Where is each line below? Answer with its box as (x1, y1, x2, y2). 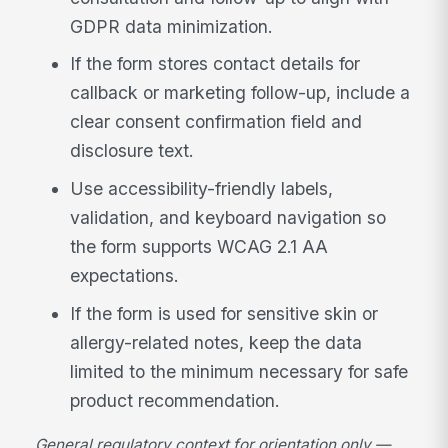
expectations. (70, 265, 180, 287)
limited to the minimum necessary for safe (70, 360, 409, 382)
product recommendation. (70, 389, 281, 411)
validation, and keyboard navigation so (70, 207, 387, 229)
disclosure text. (70, 140, 195, 162)
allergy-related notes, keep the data (70, 331, 363, 353)
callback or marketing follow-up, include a (70, 82, 411, 104)
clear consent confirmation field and (70, 111, 363, 133)
